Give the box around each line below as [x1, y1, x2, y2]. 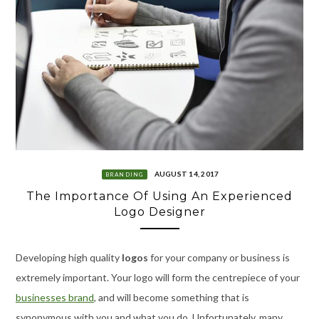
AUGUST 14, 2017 [154, 169, 219, 179]
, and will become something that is [93, 291, 249, 303]
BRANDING [105, 171, 144, 179]
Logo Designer [113, 204, 206, 219]
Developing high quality [15, 251, 122, 263]
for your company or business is [147, 251, 290, 263]
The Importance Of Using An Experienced [26, 189, 293, 203]
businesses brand [15, 291, 94, 303]
